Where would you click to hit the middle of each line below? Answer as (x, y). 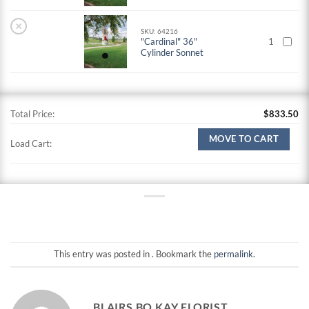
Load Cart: (31, 143)
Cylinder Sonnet (172, 53)
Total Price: (32, 113)
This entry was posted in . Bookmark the (134, 254)
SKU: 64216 (160, 31)
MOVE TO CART (244, 139)
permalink (233, 254)
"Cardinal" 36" (169, 42)
